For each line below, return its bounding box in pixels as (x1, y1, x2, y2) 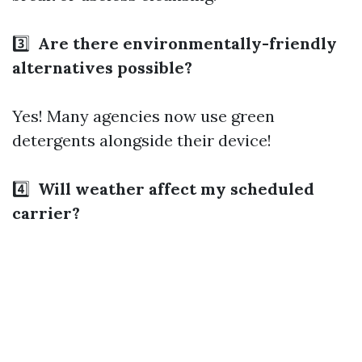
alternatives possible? (12, 57, 192, 78)
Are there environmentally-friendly (34, 33, 337, 53)
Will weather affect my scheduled (34, 179, 314, 199)
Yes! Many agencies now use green (12, 106, 275, 126)
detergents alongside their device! (12, 130, 271, 150)
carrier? (12, 203, 80, 223)
